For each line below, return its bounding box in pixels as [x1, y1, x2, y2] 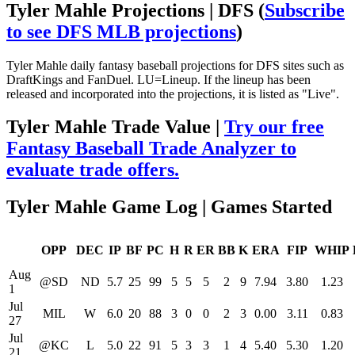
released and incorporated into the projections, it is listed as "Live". [6, 86, 339, 101]
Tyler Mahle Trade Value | [6, 116, 224, 138]
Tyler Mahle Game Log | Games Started [6, 197, 332, 218]
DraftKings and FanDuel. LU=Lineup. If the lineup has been [6, 72, 311, 86]
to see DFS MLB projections [6, 21, 236, 42]
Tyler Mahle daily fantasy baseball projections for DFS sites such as [6, 58, 344, 72]
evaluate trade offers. [6, 159, 179, 181]
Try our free [224, 116, 324, 138]
